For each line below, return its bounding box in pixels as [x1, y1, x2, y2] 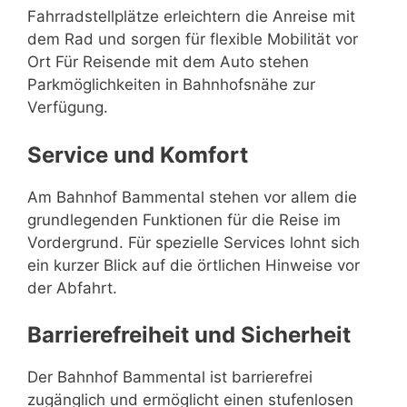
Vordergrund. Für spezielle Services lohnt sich [27, 233, 360, 252]
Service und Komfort [27, 141, 248, 168]
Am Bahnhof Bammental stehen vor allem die [27, 187, 357, 206]
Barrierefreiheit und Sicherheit [27, 322, 351, 348]
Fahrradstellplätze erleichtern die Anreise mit [27, 7, 355, 25]
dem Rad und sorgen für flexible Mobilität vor [27, 30, 358, 48]
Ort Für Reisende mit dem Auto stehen [27, 53, 309, 71]
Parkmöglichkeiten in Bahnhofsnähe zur [27, 75, 315, 94]
